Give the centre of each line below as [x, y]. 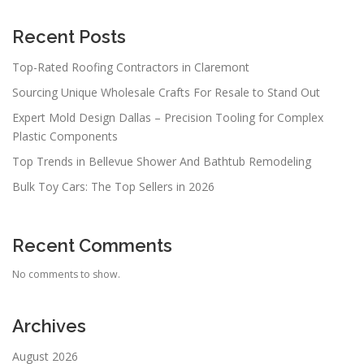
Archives [49, 326]
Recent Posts [69, 37]
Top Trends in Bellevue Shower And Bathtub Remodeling [162, 162]
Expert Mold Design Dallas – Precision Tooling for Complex [168, 118]
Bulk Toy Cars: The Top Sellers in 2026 [113, 187]
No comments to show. [66, 275]
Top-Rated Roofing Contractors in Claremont [131, 67]
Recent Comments [92, 246]
